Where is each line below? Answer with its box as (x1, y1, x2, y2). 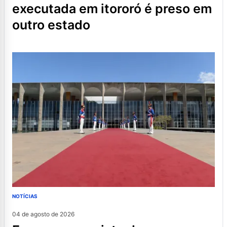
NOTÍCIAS (12, 193, 37, 200)
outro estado (12, 17, 90, 33)
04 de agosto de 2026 (12, 210, 74, 218)
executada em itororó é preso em (12, 1, 212, 17)
